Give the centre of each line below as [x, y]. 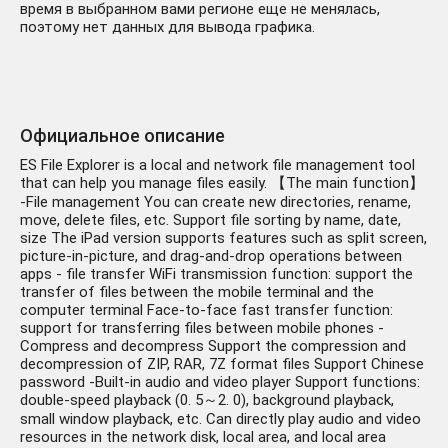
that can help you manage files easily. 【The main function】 [222, 183]
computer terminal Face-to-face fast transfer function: [206, 310]
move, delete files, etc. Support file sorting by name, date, [210, 220]
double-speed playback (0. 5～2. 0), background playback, [207, 400]
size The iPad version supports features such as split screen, [223, 238]
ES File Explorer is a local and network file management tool [217, 165]
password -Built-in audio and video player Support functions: [220, 382]
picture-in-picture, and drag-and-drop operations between [211, 256]
